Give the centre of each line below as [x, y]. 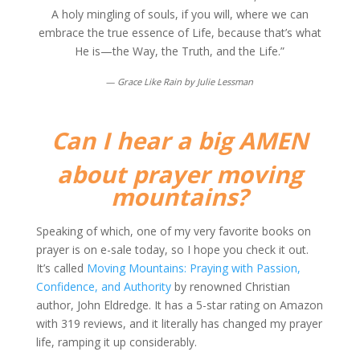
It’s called [61, 268]
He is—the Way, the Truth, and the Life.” [180, 51]
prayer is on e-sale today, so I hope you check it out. [172, 250]
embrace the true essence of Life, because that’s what [180, 33]
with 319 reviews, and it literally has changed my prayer [179, 323]
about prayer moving [180, 174]
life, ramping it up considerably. [116, 342]
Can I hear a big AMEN [180, 141]
